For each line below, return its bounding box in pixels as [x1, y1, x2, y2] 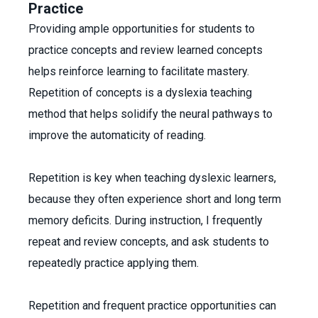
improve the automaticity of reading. [28, 128, 206, 142]
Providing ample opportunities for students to [28, 22, 255, 35]
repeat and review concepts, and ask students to [28, 235, 269, 248]
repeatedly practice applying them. [28, 256, 202, 270]
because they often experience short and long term [28, 192, 281, 206]
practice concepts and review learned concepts [28, 43, 263, 57]
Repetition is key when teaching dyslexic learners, [28, 171, 276, 185]
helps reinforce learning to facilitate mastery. [28, 65, 249, 78]
